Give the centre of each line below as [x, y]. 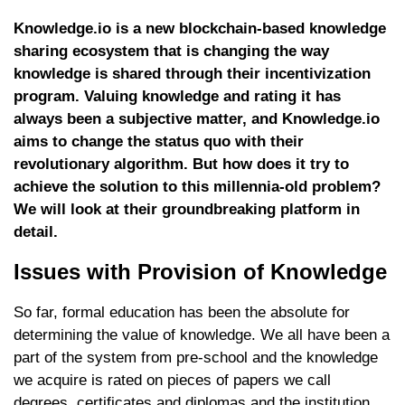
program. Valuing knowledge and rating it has [177, 96]
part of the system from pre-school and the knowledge [196, 357]
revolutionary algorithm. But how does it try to [181, 164]
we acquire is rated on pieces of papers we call [172, 380]
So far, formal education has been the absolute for [182, 312]
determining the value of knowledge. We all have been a [202, 334]
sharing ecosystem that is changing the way [171, 51]
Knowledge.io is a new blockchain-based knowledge [200, 28]
